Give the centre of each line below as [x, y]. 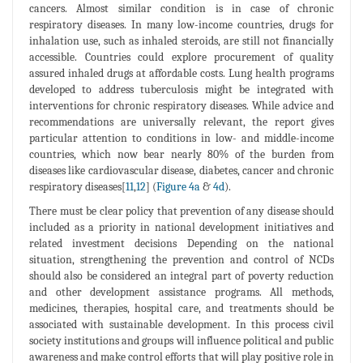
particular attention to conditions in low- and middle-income [181, 138]
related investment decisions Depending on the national [181, 243]
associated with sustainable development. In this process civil [181, 324]
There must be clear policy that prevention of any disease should [181, 211]
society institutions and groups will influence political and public [181, 340]
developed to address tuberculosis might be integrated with [181, 89]
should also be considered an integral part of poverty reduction [181, 275]
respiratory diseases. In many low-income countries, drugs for [181, 24]
